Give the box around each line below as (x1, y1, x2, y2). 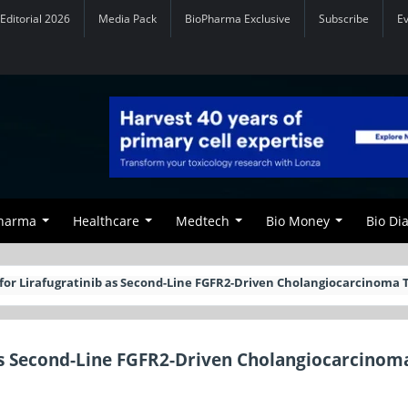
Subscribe (319, 12, 369, 25)
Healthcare (73, 212, 139, 229)
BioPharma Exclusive (185, 12, 291, 25)
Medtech (176, 212, 229, 229)
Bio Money (266, 212, 330, 229)
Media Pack (98, 12, 157, 25)
